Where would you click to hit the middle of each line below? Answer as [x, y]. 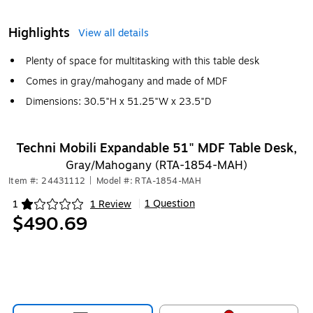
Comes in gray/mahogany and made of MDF [126, 81]
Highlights [39, 33]
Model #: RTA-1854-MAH [149, 181]
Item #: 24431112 [47, 181]
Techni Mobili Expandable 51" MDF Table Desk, [156, 148]
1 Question [170, 204]
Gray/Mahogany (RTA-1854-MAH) [156, 166]
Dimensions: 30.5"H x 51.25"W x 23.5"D [119, 102]
